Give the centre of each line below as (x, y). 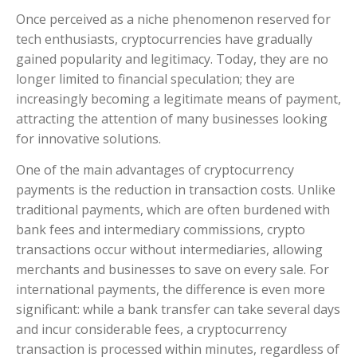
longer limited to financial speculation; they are (155, 79)
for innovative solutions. (88, 139)
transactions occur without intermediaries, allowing (169, 250)
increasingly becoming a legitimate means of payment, (178, 99)
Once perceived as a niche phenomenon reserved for (173, 19)
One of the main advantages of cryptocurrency (155, 170)
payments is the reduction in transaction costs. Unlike (176, 190)
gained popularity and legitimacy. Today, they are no (172, 59)
